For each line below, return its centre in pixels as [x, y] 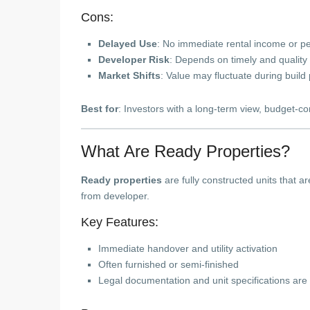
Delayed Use [128, 44]
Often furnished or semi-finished [168, 264]
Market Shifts [129, 75]
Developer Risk [134, 60]
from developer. [115, 196]
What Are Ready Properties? [185, 151]
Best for [100, 109]
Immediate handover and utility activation [188, 248]
